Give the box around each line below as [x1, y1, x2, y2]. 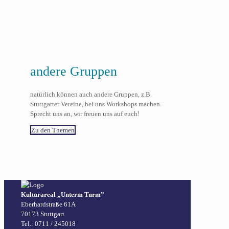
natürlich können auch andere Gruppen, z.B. [30, 90, 152, 98]
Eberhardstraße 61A [21, 200, 76, 208]
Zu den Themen [31, 126, 75, 134]
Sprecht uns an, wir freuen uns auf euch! [30, 109, 140, 118]
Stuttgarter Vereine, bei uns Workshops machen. [30, 100, 162, 108]
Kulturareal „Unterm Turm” [21, 190, 104, 198]
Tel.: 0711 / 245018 [21, 219, 76, 227]
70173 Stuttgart [21, 210, 64, 218]
